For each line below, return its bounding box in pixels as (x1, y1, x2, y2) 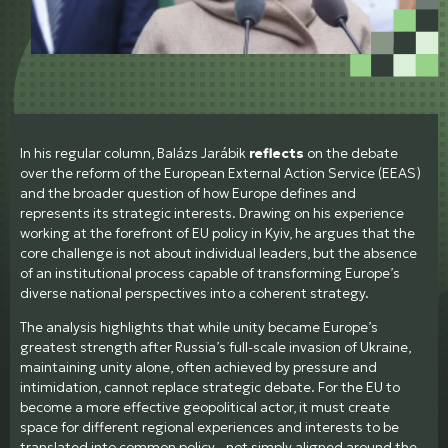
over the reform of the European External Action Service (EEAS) (20, 165, 421, 183)
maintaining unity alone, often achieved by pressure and (20, 358, 377, 376)
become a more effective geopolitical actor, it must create (20, 398, 390, 416)
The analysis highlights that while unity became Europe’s (20, 318, 378, 336)
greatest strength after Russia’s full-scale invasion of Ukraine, (20, 338, 411, 356)
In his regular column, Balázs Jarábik (20, 145, 249, 163)
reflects (249, 145, 304, 163)
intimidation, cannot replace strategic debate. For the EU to (20, 378, 400, 396)
